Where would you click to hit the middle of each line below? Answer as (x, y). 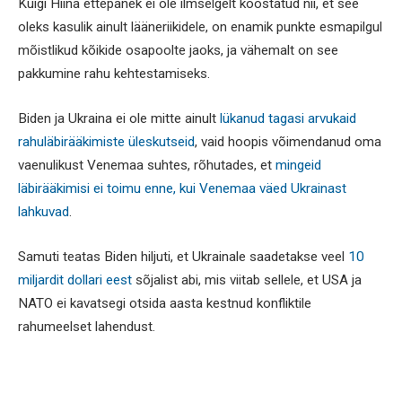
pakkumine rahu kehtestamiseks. (114, 74)
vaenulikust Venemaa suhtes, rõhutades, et (147, 165)
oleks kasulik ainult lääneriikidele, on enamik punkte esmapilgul (200, 27)
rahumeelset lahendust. (87, 326)
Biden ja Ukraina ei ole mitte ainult (119, 118)
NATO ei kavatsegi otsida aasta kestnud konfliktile (165, 303)
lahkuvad (44, 211)
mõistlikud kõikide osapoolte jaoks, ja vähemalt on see (178, 51)
